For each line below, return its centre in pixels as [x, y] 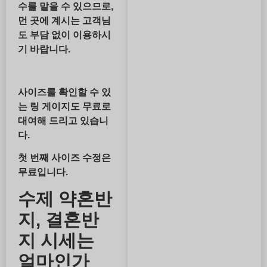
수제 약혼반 [65, 198]
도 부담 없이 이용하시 [64, 35]
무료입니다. [43, 172]
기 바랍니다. [44, 49]
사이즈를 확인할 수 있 [64, 92]
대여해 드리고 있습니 [63, 120]
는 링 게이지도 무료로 [64, 106]
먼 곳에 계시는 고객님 [64, 20]
